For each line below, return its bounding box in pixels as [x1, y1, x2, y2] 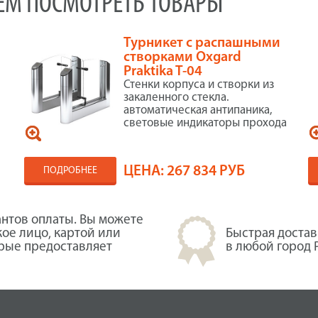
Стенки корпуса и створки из [124, 79, 275, 91]
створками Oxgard [124, 50, 242, 65]
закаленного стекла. [124, 92, 230, 104]
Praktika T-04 [124, 65, 203, 79]
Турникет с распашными [124, 36, 281, 50]
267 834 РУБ [167, 164, 246, 179]
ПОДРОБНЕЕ [43, 165, 98, 176]
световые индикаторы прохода [124, 117, 287, 129]
